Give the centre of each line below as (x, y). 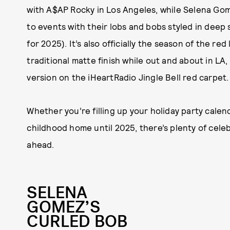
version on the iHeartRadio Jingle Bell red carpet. (128, 77)
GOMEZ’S (63, 207)
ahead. (41, 144)
